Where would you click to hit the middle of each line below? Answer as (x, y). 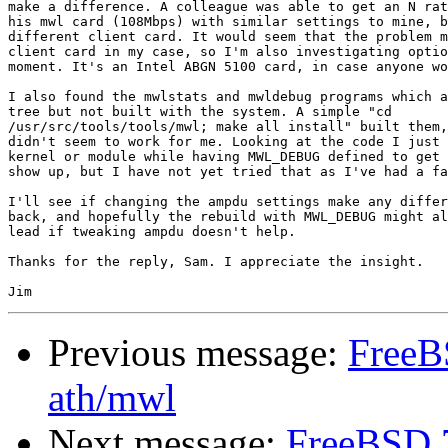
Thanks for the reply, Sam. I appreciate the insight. (216, 262)
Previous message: (198, 353)
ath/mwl (112, 398)
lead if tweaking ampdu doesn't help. (152, 232)
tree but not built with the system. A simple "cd (200, 112)
